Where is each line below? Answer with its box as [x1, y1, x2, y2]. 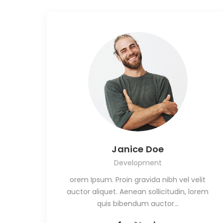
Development [113, 158, 162, 168]
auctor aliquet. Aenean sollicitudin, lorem [67, 187, 209, 197]
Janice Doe [111, 143, 164, 156]
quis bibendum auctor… [97, 199, 179, 209]
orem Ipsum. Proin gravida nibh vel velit [70, 175, 206, 185]
